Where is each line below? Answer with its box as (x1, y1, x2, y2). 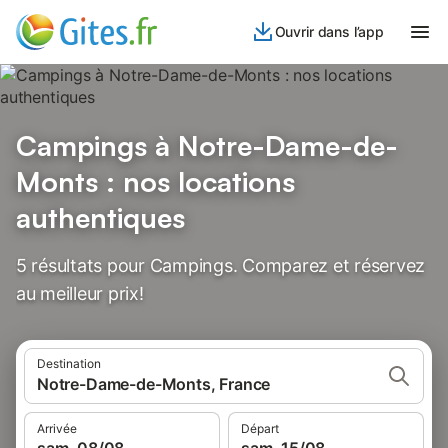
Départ (241, 421, 279, 436)
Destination (37, 356, 101, 371)
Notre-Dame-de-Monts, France (37, 374, 271, 394)
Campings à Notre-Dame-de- (16, 128, 398, 163)
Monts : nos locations (16, 164, 295, 199)
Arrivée (37, 421, 77, 436)
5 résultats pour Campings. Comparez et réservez (16, 255, 426, 276)
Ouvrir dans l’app (274, 23, 384, 40)
